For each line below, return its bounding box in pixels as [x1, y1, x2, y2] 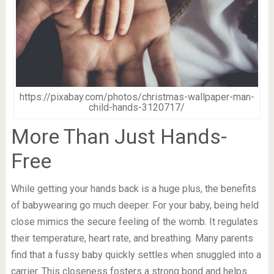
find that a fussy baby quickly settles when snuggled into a [10, 249, 261, 261]
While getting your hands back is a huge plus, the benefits [10, 183, 256, 195]
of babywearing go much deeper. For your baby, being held [10, 199, 259, 212]
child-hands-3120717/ [89, 102, 185, 114]
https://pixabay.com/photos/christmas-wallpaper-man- [19, 91, 254, 103]
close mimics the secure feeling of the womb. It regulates [10, 216, 258, 228]
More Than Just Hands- [10, 124, 227, 149]
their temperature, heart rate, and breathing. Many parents [10, 232, 253, 245]
